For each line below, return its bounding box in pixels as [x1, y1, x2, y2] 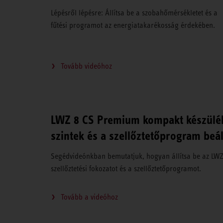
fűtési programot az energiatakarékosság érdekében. [51, 21, 215, 30]
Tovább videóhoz [61, 62, 112, 71]
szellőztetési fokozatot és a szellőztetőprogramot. [51, 164, 201, 173]
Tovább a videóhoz [61, 193, 118, 202]
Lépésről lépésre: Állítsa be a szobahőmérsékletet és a [51, 8, 218, 17]
